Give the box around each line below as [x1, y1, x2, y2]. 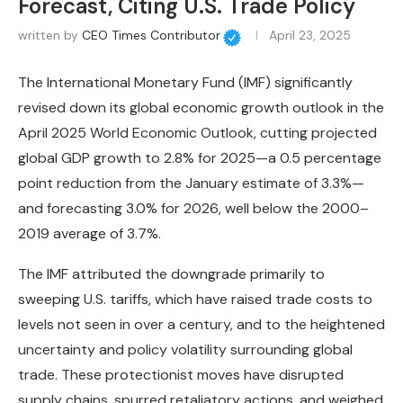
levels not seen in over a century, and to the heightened [18, 315, 385, 335]
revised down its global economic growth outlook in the [18, 98, 384, 118]
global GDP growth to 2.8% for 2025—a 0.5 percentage [18, 148, 381, 168]
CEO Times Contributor [82, 27, 220, 44]
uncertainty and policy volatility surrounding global [18, 340, 353, 360]
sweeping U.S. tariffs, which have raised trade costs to [18, 290, 372, 309]
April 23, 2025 [268, 27, 351, 44]
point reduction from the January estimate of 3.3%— [18, 174, 364, 193]
